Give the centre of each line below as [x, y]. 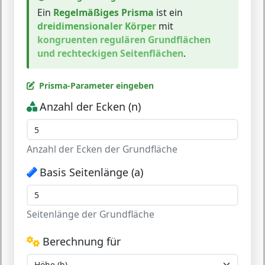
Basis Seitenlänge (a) [91, 172]
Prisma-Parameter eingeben [96, 85]
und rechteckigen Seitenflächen [110, 53]
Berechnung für [81, 241]
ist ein [168, 12]
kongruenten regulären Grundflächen [124, 40]
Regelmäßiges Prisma [104, 12]
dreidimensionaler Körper [97, 26]
